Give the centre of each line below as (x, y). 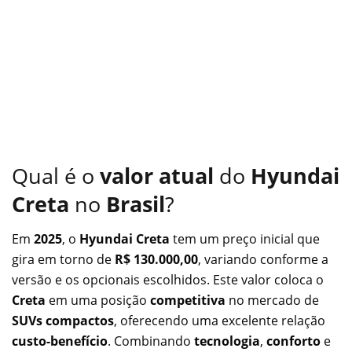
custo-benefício (60, 341)
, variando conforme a (263, 260)
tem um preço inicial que (245, 239)
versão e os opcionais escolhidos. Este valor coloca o (168, 280)
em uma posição (98, 301)
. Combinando (151, 341)
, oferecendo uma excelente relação (220, 321)
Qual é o (56, 175)
